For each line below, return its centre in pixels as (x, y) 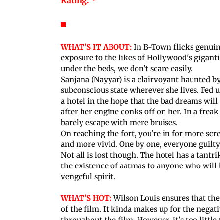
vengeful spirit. (88, 176)
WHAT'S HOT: (86, 198)
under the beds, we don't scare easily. (127, 68)
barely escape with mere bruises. (119, 122)
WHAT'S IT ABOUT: (96, 47)
